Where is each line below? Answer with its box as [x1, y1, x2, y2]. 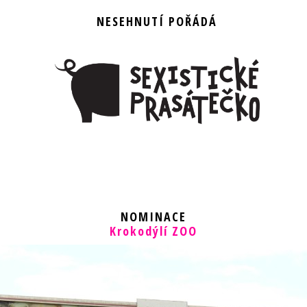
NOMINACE [121, 208, 186, 225]
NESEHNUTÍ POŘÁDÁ [97, 13, 217, 29]
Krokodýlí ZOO [110, 222, 197, 239]
